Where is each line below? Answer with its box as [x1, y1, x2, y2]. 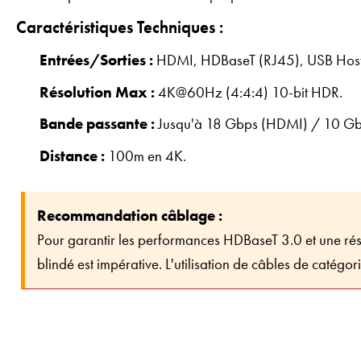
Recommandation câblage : [37, 205, 222, 226]
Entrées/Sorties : [39, 50, 154, 71]
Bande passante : [39, 114, 156, 135]
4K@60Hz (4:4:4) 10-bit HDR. [155, 81, 343, 102]
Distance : [39, 145, 106, 166]
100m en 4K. [105, 145, 187, 166]
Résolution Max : [39, 81, 156, 102]
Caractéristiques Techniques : [16, 17, 223, 39]
